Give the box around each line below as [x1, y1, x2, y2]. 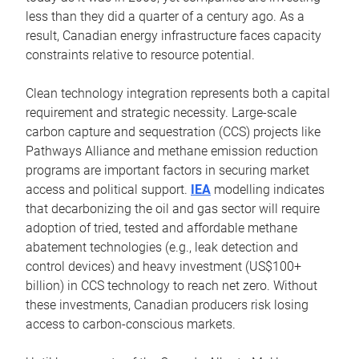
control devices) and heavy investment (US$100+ [26, 259, 301, 275]
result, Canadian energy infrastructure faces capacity [26, 28, 321, 44]
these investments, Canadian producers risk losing [26, 297, 309, 313]
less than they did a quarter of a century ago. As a [26, 9, 305, 25]
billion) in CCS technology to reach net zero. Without [26, 278, 317, 294]
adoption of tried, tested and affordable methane [26, 220, 297, 236]
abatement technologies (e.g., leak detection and [26, 240, 298, 256]
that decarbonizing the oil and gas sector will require [26, 201, 320, 217]
